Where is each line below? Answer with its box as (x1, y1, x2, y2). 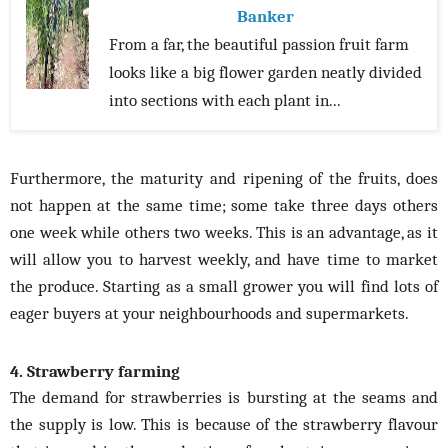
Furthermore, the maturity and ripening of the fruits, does (10, 168, 438, 189)
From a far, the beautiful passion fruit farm (109, 34, 409, 55)
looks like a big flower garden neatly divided (109, 62, 422, 83)
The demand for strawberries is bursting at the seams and (10, 387, 438, 408)
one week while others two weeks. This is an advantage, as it (10, 222, 438, 243)
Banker (237, 6, 294, 27)
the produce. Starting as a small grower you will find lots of (10, 276, 438, 297)
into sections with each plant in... (109, 90, 341, 111)
